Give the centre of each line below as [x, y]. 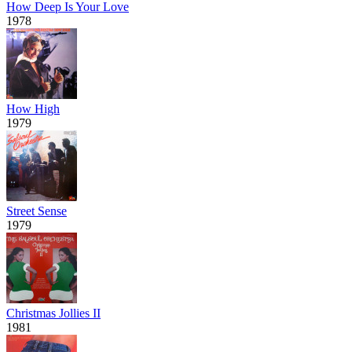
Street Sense [37, 211]
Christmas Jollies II [53, 313]
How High [33, 108]
